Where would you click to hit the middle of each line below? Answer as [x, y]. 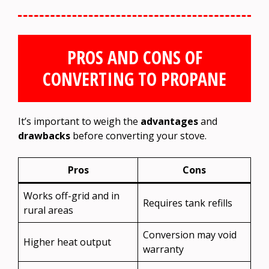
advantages [169, 121]
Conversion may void [190, 234]
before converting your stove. [138, 135]
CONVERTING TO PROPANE [134, 79]
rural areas [48, 210]
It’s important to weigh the [79, 121]
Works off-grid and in [71, 195]
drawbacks [44, 135]
